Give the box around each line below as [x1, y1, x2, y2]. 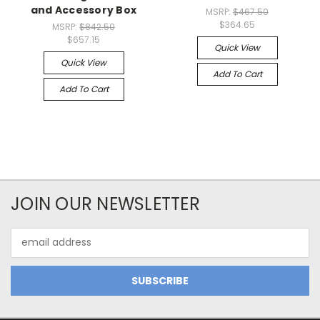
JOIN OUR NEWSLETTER [11, 191, 200, 216]
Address [11, 242, 50, 257]
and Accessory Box [30, 2, 137, 17]
